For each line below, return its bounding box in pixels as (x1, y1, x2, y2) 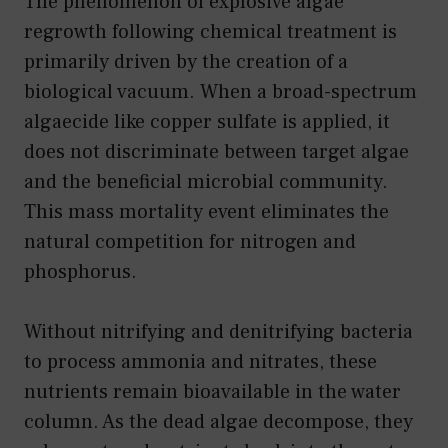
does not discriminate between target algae (24, 138, 409, 165)
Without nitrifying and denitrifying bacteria (24, 318, 413, 345)
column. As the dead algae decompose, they (24, 408, 413, 435)
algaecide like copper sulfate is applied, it (24, 108, 390, 135)
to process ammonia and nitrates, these (24, 348, 377, 375)
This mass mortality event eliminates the (24, 198, 389, 225)
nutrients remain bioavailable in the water (24, 378, 401, 405)
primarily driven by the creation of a (24, 48, 348, 75)
